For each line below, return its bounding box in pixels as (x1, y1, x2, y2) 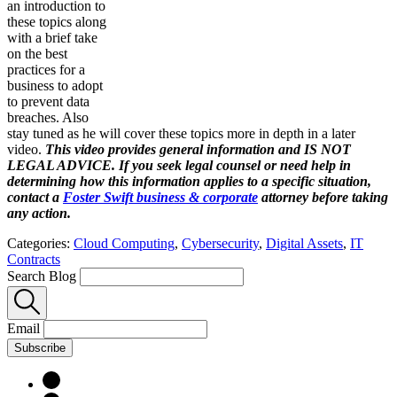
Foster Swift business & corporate (63, 189, 258, 205)
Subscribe (14, 340, 66, 354)
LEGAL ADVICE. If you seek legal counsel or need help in (7, 157, 351, 173)
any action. (7, 205, 71, 221)
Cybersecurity (182, 235, 259, 251)
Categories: (7, 235, 74, 251)
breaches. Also (7, 109, 89, 125)
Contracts (7, 251, 60, 267)
